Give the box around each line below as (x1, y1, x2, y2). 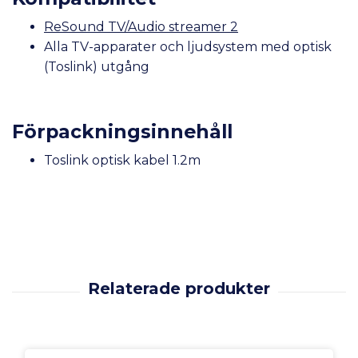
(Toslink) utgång (44, 58, 149, 74)
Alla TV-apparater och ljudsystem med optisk (44, 38, 332, 54)
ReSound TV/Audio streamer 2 (44, 18, 238, 34)
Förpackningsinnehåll (12, 119, 233, 143)
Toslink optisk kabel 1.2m (44, 152, 201, 168)
